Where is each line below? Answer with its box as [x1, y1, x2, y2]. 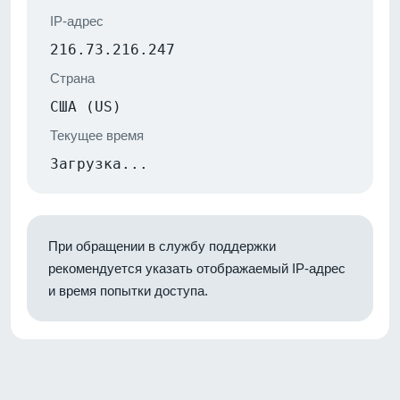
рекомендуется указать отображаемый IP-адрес [48, 260, 346, 276]
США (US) [50, 97, 121, 115]
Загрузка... [50, 154, 148, 172]
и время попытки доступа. [48, 282, 208, 298]
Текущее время [50, 127, 144, 143]
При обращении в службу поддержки [48, 237, 276, 254]
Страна [50, 70, 95, 86]
